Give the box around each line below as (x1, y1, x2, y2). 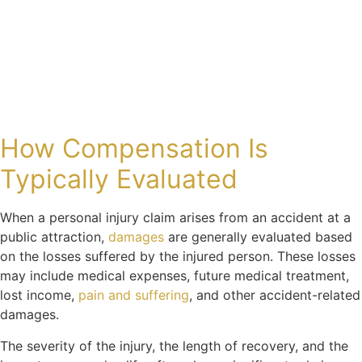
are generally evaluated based (164, 229, 352, 246)
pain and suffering (78, 287, 189, 304)
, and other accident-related (189, 287, 360, 304)
